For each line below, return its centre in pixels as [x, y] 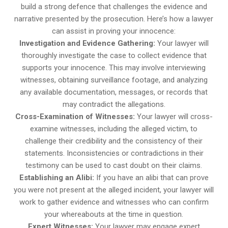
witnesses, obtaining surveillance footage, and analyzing [114, 80]
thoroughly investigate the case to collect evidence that [114, 56]
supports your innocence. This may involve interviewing [114, 68]
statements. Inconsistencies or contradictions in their [114, 153]
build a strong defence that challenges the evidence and [114, 7]
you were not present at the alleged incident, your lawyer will [114, 190]
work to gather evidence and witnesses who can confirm [114, 202]
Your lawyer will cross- [174, 117]
